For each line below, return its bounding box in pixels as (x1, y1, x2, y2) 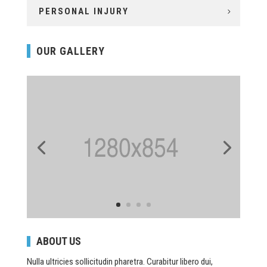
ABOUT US (36, 234, 81, 247)
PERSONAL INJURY (38, 5, 129, 17)
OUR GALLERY (36, 44, 105, 57)
